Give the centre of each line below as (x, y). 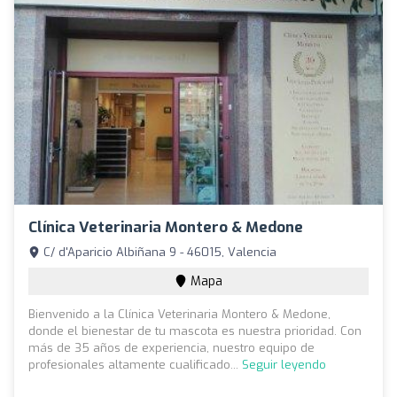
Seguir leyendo (284, 364)
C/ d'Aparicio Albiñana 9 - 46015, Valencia (158, 252)
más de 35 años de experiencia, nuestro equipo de (171, 347)
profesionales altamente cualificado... (135, 364)
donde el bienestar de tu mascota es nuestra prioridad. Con (195, 331)
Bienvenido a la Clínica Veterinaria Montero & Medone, (179, 314)
